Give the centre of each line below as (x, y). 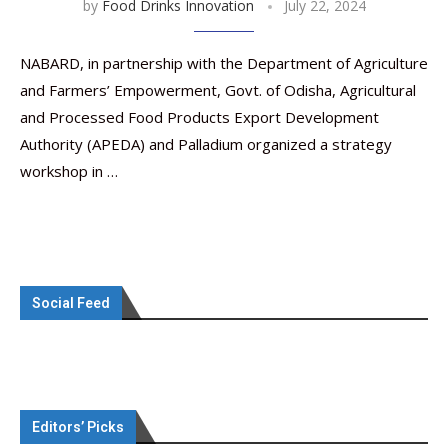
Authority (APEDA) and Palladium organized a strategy (206, 144)
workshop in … (69, 171)
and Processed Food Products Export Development (199, 117)
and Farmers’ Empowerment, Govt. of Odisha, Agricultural (218, 90)
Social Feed (71, 303)
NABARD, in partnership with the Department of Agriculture (224, 63)
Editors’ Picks (78, 427)
